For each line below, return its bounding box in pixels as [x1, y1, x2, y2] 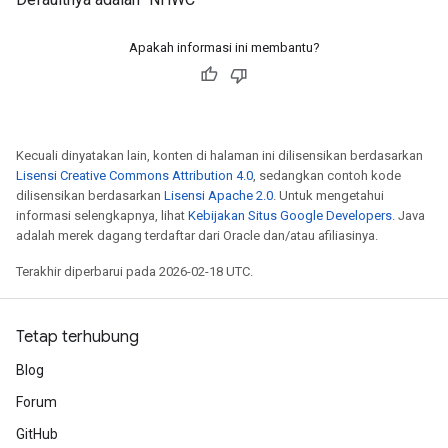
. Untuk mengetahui [273, 188, 384, 203]
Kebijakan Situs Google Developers [188, 208, 392, 223]
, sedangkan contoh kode [253, 168, 401, 183]
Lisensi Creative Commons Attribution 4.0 [16, 168, 253, 183]
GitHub [16, 426, 58, 442]
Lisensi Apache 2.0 [164, 188, 273, 203]
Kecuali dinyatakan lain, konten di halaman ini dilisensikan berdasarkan [16, 148, 423, 163]
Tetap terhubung [16, 327, 139, 347]
